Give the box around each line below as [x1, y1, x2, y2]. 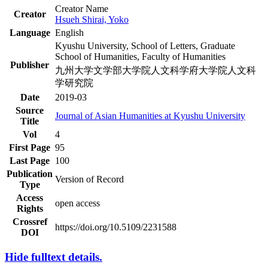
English [55, 27, 84, 38]
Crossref [12, 216, 47, 227]
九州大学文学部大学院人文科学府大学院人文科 [55, 65, 256, 75]
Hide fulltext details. [5, 251, 102, 264]
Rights [16, 203, 43, 214]
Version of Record [55, 173, 124, 184]
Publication [7, 168, 53, 179]
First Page [9, 142, 50, 153]
